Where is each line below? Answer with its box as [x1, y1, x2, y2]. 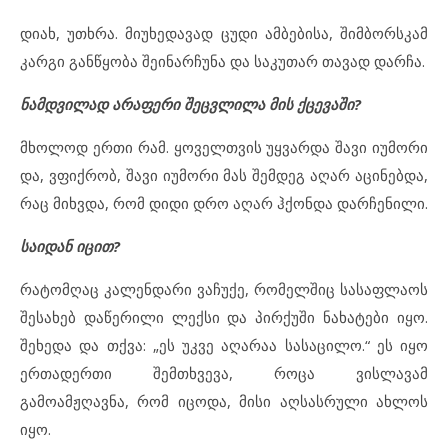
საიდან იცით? [20, 236, 120, 257]
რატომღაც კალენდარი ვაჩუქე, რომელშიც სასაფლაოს [20, 279, 428, 300]
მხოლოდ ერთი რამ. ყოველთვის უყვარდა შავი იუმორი [20, 137, 428, 158]
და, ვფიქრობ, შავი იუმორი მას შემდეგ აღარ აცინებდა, [20, 165, 428, 186]
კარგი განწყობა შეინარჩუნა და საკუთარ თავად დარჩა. [20, 51, 425, 72]
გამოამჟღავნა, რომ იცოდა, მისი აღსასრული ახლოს [20, 391, 428, 412]
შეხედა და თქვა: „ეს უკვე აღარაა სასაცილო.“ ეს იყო [20, 335, 428, 356]
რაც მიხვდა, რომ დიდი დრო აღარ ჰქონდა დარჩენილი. [20, 193, 428, 214]
